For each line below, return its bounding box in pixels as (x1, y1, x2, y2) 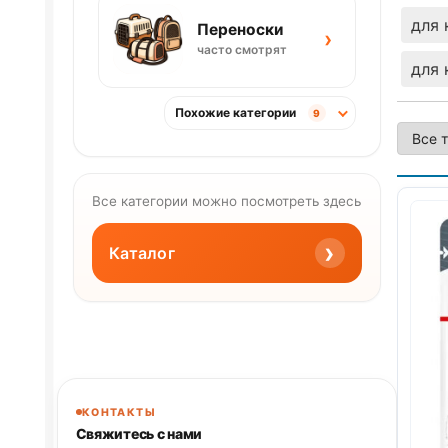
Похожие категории (174, 105, 296, 121)
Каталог (108, 242, 175, 263)
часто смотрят (196, 42, 287, 58)
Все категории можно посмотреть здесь (91, 193, 361, 210)
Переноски (196, 20, 283, 40)
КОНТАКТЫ (81, 405, 157, 419)
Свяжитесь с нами (75, 424, 203, 442)
